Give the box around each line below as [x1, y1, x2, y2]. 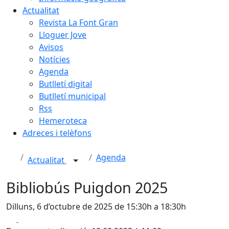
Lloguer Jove [39, 29, 86, 40]
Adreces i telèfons [22, 127, 91, 139]
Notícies [39, 54, 70, 65]
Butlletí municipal [39, 90, 106, 102]
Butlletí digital [39, 78, 92, 89]
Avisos [39, 41, 63, 53]
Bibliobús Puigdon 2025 [6, 177, 168, 197]
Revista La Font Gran [39, 17, 118, 28]
